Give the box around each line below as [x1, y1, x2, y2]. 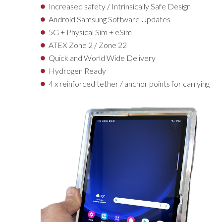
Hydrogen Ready [49, 66, 106, 75]
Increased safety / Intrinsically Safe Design [49, 1, 191, 11]
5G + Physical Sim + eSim [49, 27, 132, 37]
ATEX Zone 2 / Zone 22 [49, 40, 127, 50]
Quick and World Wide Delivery [49, 53, 156, 62]
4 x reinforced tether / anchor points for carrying [49, 79, 210, 88]
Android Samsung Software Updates [49, 14, 170, 24]
